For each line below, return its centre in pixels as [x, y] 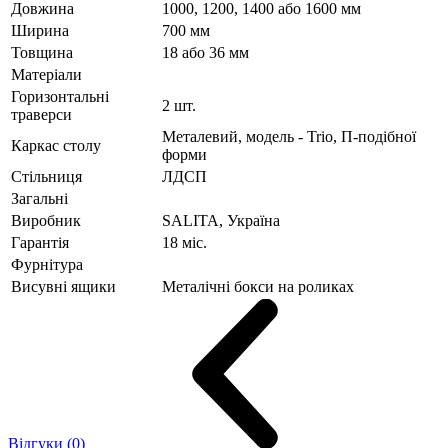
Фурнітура [47, 265]
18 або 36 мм [205, 53]
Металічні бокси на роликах [258, 287]
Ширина [40, 31]
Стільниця [46, 177]
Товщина [42, 53]
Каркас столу [56, 146]
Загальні [39, 199]
